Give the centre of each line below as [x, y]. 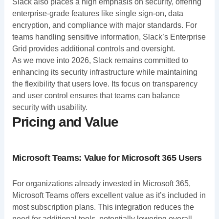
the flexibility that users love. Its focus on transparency [105, 84]
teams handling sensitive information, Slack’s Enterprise [109, 37]
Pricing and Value [65, 122]
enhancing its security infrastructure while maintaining [105, 72]
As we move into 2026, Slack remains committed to [100, 60]
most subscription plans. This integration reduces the [103, 207]
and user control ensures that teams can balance [96, 95]
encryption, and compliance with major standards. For [104, 25]
